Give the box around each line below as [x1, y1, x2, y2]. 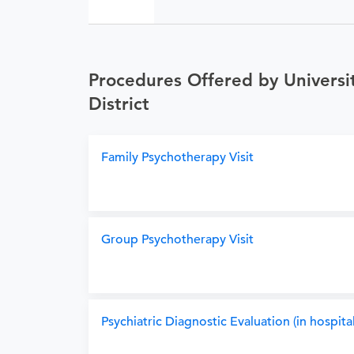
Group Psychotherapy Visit [101, 232, 254, 247]
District [88, 93, 149, 115]
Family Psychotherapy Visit [101, 149, 254, 165]
